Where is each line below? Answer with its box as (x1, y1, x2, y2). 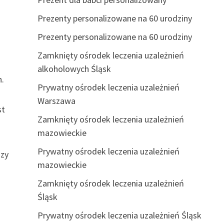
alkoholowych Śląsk (37, 63, 111, 74)
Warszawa (37, 95, 75, 106)
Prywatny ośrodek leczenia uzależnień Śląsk (37, 209, 201, 221)
